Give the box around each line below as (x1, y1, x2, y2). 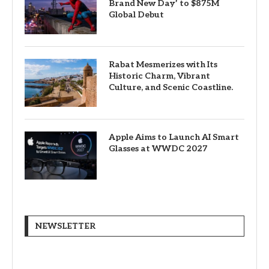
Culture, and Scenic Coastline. (109, 82, 233, 92)
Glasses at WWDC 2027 (109, 144, 207, 154)
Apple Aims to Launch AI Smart (109, 132, 239, 142)
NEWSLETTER (35, 221, 95, 231)
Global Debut (109, 10, 164, 20)
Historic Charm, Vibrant (109, 71, 210, 81)
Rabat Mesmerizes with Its (109, 59, 217, 70)
